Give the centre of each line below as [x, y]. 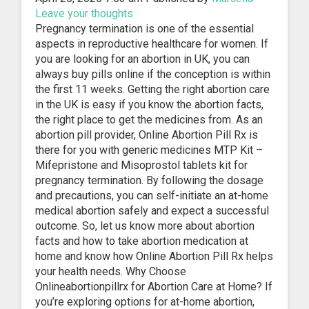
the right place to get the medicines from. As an [149, 119]
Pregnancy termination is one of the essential [144, 28]
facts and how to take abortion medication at [142, 241]
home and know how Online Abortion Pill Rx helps [154, 256]
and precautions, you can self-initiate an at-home [152, 195]
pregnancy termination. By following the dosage [149, 180]
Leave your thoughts [84, 13]
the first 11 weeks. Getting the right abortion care [152, 89]
